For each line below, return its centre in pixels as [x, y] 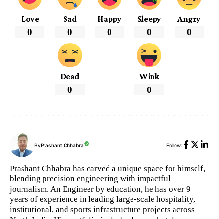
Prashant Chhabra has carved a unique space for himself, [108, 168]
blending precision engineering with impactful [90, 179]
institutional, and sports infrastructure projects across [102, 209]
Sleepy [149, 18]
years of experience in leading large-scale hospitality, [102, 199]
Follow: [174, 145]
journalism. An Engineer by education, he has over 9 [100, 189]
